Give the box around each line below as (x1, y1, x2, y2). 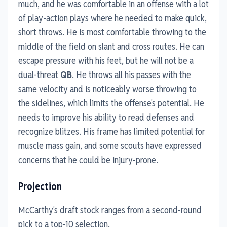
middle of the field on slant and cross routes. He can (18, 40, 204, 52)
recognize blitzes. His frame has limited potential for (18, 125, 205, 137)
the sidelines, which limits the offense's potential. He (18, 97, 204, 109)
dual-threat (18, 68, 60, 81)
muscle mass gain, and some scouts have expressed (18, 139, 202, 152)
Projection (18, 179, 62, 193)
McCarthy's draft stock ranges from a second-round (18, 204, 202, 216)
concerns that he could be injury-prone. (18, 154, 158, 166)
